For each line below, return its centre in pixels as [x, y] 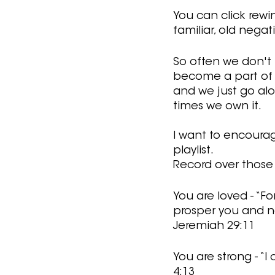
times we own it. [217, 107]
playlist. [194, 151]
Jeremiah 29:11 [214, 227]
